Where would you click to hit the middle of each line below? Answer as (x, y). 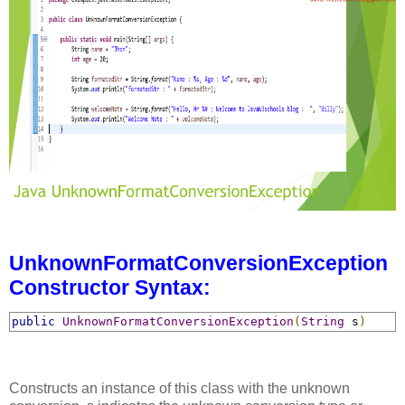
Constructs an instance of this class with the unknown (179, 389)
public (33, 322)
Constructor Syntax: (110, 288)
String (323, 322)
